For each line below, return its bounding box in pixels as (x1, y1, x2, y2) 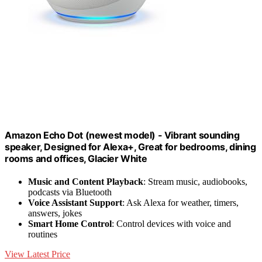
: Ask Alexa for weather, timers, (122, 197, 239, 208)
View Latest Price (5, 249, 70, 259)
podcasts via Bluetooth (28, 187, 112, 197)
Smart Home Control (28, 218, 112, 229)
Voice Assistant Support (28, 197, 122, 208)
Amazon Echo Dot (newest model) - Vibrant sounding (5, 129, 240, 141)
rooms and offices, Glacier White (5, 152, 147, 164)
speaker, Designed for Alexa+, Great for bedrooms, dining (5, 140, 256, 153)
